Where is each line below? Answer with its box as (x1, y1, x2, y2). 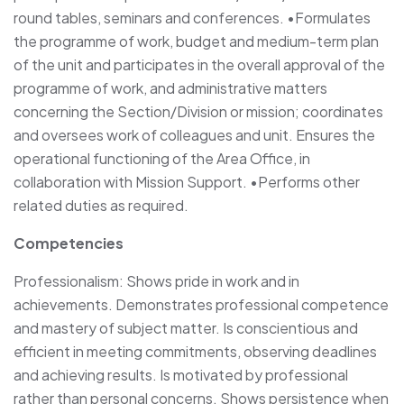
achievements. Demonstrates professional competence (14, 294, 389, 314)
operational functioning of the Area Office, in (14, 148, 310, 168)
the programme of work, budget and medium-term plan (14, 31, 379, 50)
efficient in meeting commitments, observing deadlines (14, 341, 377, 361)
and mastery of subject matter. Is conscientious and (14, 317, 358, 337)
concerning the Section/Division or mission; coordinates (14, 101, 383, 121)
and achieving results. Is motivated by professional (14, 364, 348, 384)
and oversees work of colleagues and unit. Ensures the (14, 124, 375, 144)
